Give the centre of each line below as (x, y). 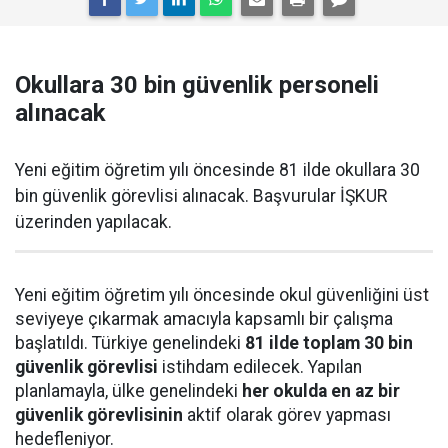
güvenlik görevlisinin (99, 415)
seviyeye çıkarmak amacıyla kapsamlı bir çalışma (204, 319)
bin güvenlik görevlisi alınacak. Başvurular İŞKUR (201, 196)
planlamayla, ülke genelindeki (128, 391)
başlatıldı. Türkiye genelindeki (130, 343)
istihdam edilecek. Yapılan (260, 367)
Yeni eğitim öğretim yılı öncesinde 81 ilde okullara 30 (217, 170)
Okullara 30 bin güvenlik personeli (197, 85)
